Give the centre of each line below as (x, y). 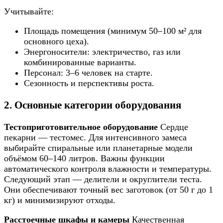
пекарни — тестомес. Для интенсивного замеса (95, 137)
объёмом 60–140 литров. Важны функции (84, 158)
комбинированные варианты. (80, 62)
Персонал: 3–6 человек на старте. (88, 72)
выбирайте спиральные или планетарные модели (98, 148)
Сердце (173, 127)
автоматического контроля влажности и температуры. (108, 169)
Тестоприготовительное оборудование (81, 127)
